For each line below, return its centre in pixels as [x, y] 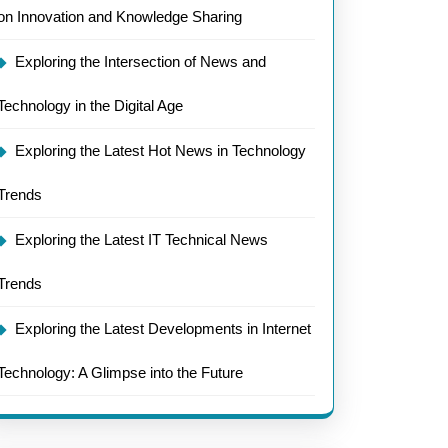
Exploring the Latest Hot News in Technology [160, 150]
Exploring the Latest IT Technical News [141, 239]
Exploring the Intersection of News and [140, 61]
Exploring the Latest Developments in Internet [163, 328]
